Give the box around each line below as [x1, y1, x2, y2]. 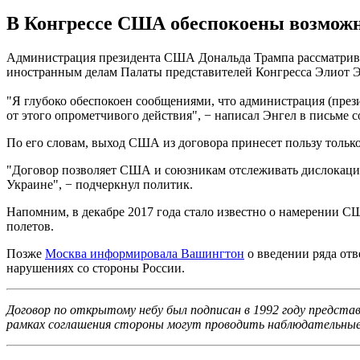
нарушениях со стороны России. [6, 260, 185, 275]
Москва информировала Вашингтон [45, 246, 244, 260]
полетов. [6, 219, 54, 233]
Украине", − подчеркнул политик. [6, 177, 193, 191]
